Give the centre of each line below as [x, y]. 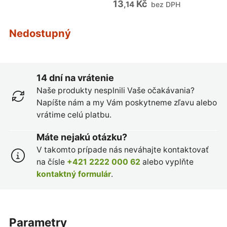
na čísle [51, 162]
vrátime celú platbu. [74, 115]
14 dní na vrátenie [75, 78]
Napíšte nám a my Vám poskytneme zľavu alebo [126, 103]
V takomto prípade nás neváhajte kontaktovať [122, 150]
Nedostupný [40, 33]
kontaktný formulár [73, 174]
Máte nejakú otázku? [82, 137]
